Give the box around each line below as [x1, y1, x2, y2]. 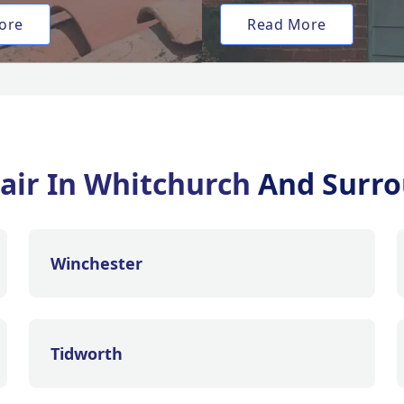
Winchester [50, 252, 142, 274]
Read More [247, 14, 326, 34]
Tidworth [50, 343, 123, 364]
